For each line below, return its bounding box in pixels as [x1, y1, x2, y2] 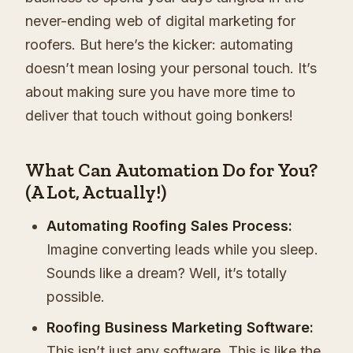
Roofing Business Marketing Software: [46, 319, 314, 336]
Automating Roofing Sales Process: [46, 217, 292, 234]
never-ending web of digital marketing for [25, 13, 295, 29]
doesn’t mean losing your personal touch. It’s [25, 60, 317, 76]
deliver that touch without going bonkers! [25, 107, 293, 124]
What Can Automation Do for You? [25, 158, 318, 181]
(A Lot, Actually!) [25, 180, 166, 203]
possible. [46, 288, 105, 305]
